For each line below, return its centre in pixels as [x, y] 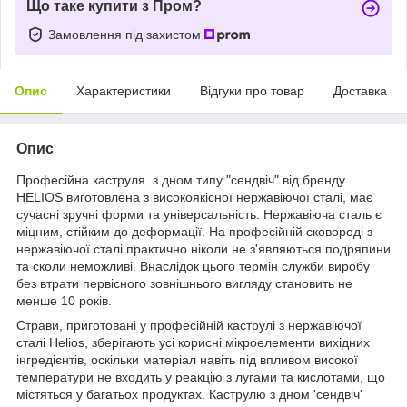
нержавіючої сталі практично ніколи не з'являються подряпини [203, 248]
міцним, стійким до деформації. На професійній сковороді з [194, 231]
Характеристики [124, 90]
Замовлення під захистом [126, 34]
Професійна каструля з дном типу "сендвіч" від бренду [181, 179]
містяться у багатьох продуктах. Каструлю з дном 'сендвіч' [189, 394]
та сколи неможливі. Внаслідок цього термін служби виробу [193, 266]
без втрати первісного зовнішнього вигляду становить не [184, 283]
